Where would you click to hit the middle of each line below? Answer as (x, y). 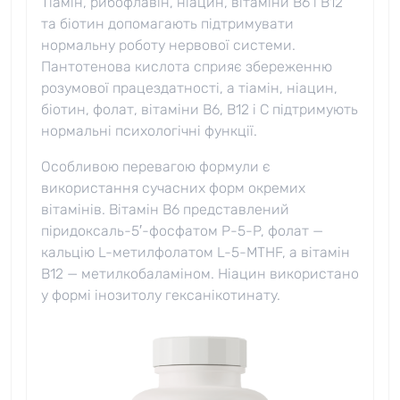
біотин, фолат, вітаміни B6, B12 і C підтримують (200, 110)
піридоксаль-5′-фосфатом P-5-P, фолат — (182, 231)
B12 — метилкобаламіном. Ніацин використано (200, 274)
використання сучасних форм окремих (173, 188)
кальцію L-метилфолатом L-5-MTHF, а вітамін (196, 253)
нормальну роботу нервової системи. (168, 46)
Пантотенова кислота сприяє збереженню (187, 67)
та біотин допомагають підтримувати (167, 24)
